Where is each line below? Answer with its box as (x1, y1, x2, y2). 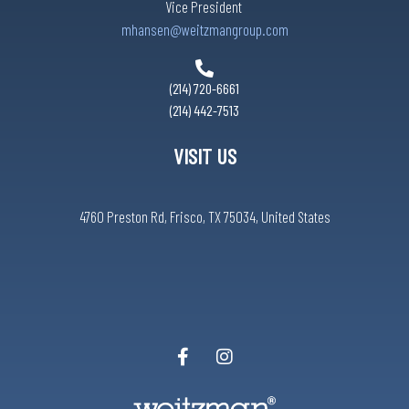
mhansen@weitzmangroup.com (121, 20, 288, 39)
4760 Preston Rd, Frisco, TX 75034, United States (79, 207, 330, 226)
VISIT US (173, 142, 236, 170)
